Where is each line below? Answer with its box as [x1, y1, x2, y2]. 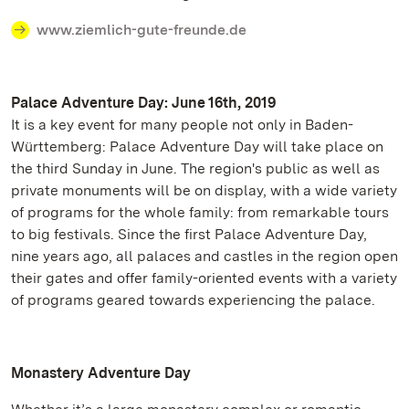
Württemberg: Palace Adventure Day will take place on [11, 138, 383, 155]
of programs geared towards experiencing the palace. [11, 291, 375, 309]
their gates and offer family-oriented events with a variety [11, 269, 397, 287]
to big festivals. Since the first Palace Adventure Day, [11, 225, 367, 243]
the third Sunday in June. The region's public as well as [11, 160, 380, 177]
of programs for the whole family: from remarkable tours [11, 204, 389, 221]
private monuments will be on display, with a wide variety [11, 182, 397, 199]
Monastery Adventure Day [11, 364, 191, 382]
